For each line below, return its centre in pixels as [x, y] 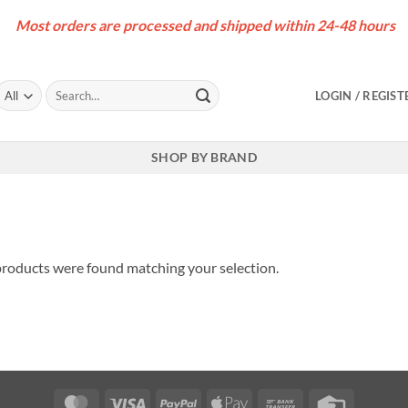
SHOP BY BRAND [204, 157]
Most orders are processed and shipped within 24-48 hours [204, 25]
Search [61, 88]
